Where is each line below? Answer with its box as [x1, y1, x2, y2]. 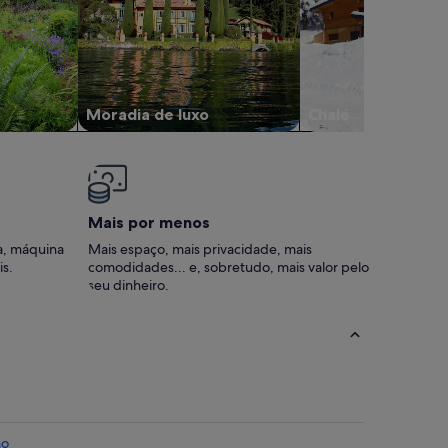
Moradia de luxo [85, 103, 209, 124]
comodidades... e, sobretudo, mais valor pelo [88, 257, 369, 276]
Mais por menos [88, 211, 210, 232]
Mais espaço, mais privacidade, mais [88, 239, 312, 258]
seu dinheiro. [88, 275, 169, 294]
